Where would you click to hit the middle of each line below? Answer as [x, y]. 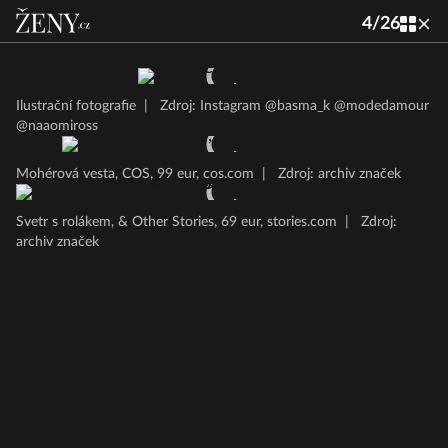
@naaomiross [57, 126]
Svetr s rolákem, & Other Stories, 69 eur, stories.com [176, 222]
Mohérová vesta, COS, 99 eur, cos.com [135, 174]
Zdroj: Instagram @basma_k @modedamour [292, 106]
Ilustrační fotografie [76, 106]
